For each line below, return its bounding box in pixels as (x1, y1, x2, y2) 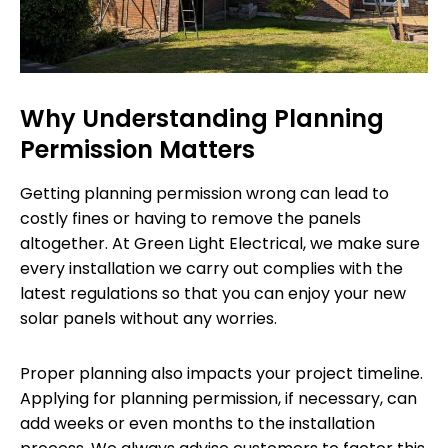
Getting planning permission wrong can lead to (20, 181, 389, 205)
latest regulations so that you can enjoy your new (20, 281, 406, 305)
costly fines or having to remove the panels (20, 206, 361, 230)
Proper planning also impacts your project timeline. (20, 361, 423, 385)
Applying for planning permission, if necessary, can (20, 386, 417, 410)
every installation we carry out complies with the (20, 256, 403, 280)
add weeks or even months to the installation (20, 411, 375, 435)
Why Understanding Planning (20, 101, 384, 135)
